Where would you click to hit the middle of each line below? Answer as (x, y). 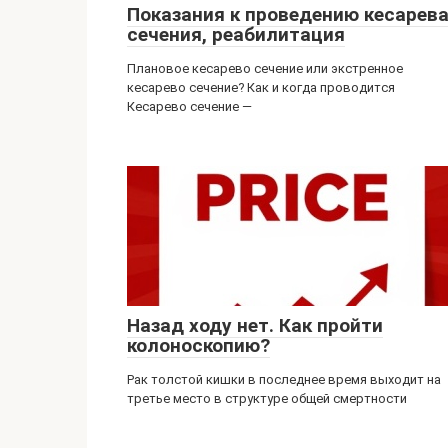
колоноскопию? (198, 345)
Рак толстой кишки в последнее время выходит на (284, 379)
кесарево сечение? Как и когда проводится (261, 87)
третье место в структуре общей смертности (267, 398)
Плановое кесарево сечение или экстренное (265, 68)
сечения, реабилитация (236, 34)
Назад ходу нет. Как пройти (255, 325)
